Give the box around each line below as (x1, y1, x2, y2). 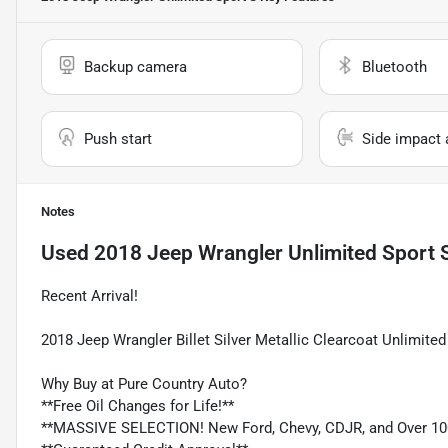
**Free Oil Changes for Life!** (41, 397, 234, 416)
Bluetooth (361, 58, 427, 77)
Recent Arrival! (41, 287, 138, 306)
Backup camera (84, 58, 187, 77)
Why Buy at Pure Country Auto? (41, 375, 247, 394)
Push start (84, 130, 152, 149)
